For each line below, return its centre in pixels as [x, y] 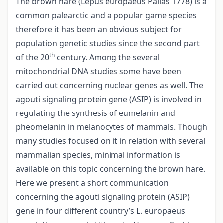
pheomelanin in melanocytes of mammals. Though [111, 127]
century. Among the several [107, 57]
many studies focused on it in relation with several [111, 141]
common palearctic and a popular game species [106, 16]
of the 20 [33, 57]
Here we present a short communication [92, 183]
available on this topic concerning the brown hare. [111, 169]
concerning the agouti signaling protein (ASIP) [103, 197]
